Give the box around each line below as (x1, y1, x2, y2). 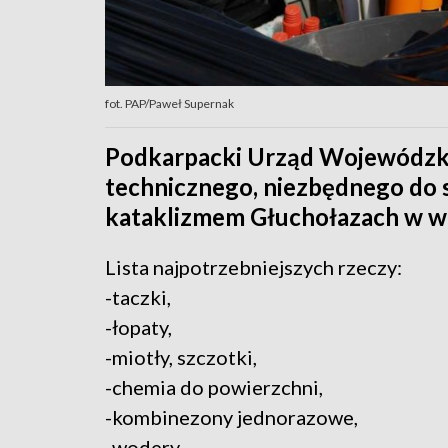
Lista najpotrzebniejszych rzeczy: (105, 255, 402, 280)
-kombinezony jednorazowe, (105, 405, 358, 430)
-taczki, (105, 285, 171, 310)
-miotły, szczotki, (105, 345, 257, 370)
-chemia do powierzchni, (105, 375, 323, 400)
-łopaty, (105, 315, 172, 340)
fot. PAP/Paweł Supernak (105, 96, 234, 112)
